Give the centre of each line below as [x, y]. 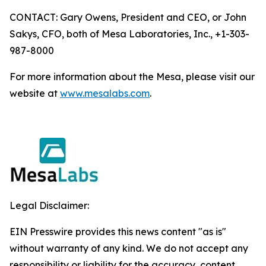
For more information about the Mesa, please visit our [132, 77]
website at [35, 93]
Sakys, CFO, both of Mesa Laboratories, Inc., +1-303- [129, 34]
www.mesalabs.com [105, 93]
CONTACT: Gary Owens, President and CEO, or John [128, 17]
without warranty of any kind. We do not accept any [129, 248]
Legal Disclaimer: [49, 205]
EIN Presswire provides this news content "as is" [118, 232]
